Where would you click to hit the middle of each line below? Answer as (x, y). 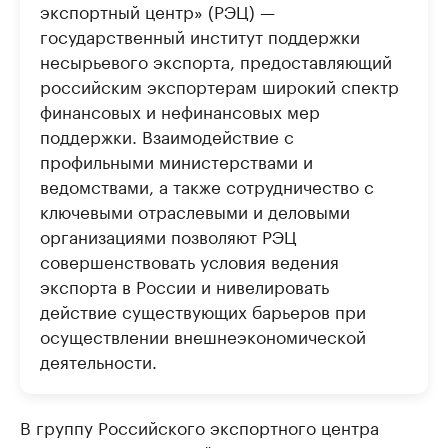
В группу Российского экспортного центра (199, 425)
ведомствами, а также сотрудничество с (207, 184)
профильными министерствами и (176, 159)
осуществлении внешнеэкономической (203, 334)
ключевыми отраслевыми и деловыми (195, 209)
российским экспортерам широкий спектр (219, 84)
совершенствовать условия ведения (189, 259)
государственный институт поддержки (200, 34)
